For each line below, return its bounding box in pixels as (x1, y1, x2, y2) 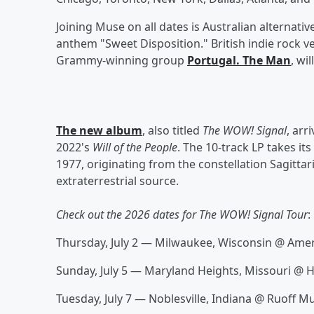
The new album (56, 122, 142, 138)
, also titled (142, 122, 203, 138)
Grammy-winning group (56, 52, 187, 68)
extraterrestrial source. (56, 172, 179, 189)
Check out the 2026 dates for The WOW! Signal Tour (56, 206, 308, 222)
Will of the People (93, 139, 177, 155)
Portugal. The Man (187, 52, 291, 68)
